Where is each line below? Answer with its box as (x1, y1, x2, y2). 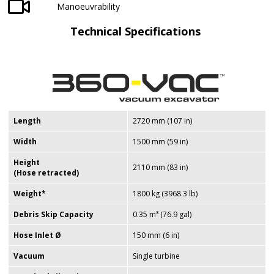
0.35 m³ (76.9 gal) (133, 209, 191, 220)
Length (13, 115, 41, 126)
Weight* (13, 188, 46, 199)
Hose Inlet (13, 229, 55, 240)
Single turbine (133, 250, 180, 261)
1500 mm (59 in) (133, 136, 188, 147)
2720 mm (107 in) (133, 115, 192, 126)
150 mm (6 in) (133, 229, 179, 240)
